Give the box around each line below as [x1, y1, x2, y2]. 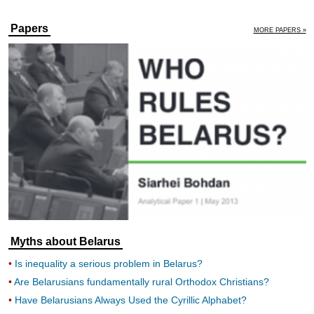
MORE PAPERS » [253, 27, 306, 34]
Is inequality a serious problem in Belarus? [14, 258, 203, 270]
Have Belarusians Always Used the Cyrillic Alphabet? [14, 294, 247, 306]
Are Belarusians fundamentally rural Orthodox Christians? [13, 276, 269, 288]
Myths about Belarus [10, 235, 121, 248]
